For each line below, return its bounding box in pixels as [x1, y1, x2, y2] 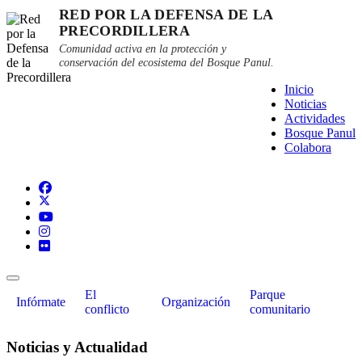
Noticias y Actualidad [6, 338, 148, 356]
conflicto [85, 302, 129, 316]
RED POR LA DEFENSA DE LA [59, 6, 273, 23]
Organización [161, 295, 230, 309]
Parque [249, 288, 285, 301]
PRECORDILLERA [59, 23, 190, 39]
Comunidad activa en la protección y [59, 43, 226, 55]
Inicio [284, 82, 314, 96]
